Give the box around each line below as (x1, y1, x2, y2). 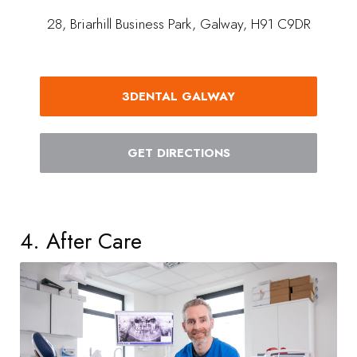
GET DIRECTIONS (127, 144, 230, 163)
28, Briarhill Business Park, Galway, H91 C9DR (46, 13, 311, 34)
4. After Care (20, 225, 142, 257)
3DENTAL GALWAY (122, 87, 235, 105)
